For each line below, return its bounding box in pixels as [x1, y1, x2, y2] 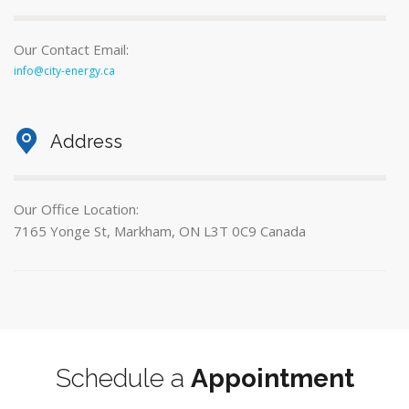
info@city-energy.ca [14, 63, 115, 79]
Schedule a [55, 363, 191, 393]
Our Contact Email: [14, 40, 129, 58]
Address [50, 131, 122, 152]
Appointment [190, 363, 354, 393]
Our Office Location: [14, 200, 139, 218]
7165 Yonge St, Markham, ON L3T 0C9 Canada [14, 222, 306, 240]
